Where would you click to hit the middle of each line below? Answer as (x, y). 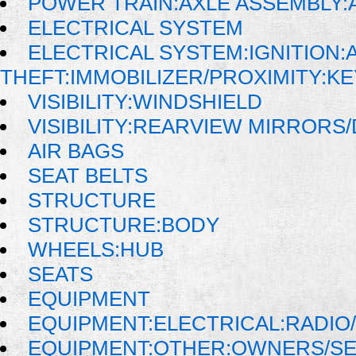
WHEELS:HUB (96, 250)
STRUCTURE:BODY (124, 225)
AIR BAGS (76, 151)
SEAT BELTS (88, 176)
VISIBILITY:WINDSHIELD (145, 102)
